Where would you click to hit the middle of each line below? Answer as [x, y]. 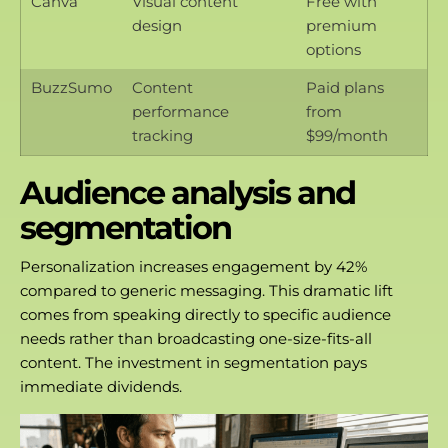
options [333, 50]
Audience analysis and [187, 193]
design [157, 26]
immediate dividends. [101, 386]
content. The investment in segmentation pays [193, 362]
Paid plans [345, 88]
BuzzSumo [71, 88]
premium [341, 26]
